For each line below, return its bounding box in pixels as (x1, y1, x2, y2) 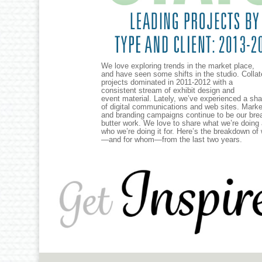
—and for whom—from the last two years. (101, 135, 242, 144)
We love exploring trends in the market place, (101, 61, 254, 70)
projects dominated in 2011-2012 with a (101, 77, 233, 87)
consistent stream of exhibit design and (101, 85, 235, 95)
